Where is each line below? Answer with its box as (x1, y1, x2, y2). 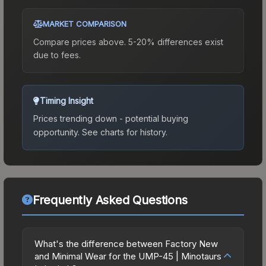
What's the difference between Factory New (34, 237, 218, 249)
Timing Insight (40, 95, 93, 106)
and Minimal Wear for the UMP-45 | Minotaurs (34, 250, 221, 262)
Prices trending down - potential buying (33, 113, 188, 123)
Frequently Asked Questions (32, 192, 188, 207)
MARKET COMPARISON (43, 18, 126, 28)
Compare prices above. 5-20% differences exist (33, 36, 223, 47)
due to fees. (33, 49, 81, 60)
